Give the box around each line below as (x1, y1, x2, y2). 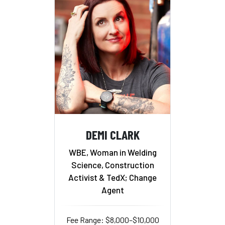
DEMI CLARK (85, 126, 140, 142)
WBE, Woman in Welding (68, 147, 157, 158)
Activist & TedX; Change (68, 172, 157, 183)
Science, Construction (71, 160, 154, 170)
